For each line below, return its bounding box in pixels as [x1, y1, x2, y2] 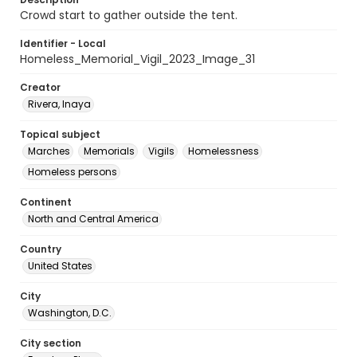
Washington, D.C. [28, 306, 112, 320]
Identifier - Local [20, 37, 106, 50]
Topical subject [20, 127, 100, 141]
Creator [20, 80, 61, 94]
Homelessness [188, 144, 259, 158]
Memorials [84, 144, 135, 158]
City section [20, 336, 81, 350]
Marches [28, 144, 70, 158]
